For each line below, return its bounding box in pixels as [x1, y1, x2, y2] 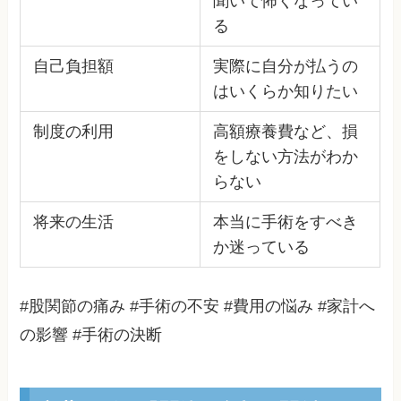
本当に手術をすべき [212, 212, 358, 231]
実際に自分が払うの [212, 56, 358, 75]
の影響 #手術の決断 [20, 325, 163, 344]
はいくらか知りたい [212, 81, 358, 100]
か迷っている [212, 237, 310, 256]
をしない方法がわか [212, 147, 358, 166]
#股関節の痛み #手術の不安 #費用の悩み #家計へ [20, 296, 376, 315]
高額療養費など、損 [212, 122, 358, 141]
